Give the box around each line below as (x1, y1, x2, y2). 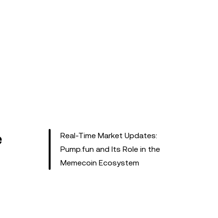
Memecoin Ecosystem (60, 158, 139, 167)
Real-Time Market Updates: (60, 131, 158, 140)
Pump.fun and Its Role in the (60, 145, 160, 154)
